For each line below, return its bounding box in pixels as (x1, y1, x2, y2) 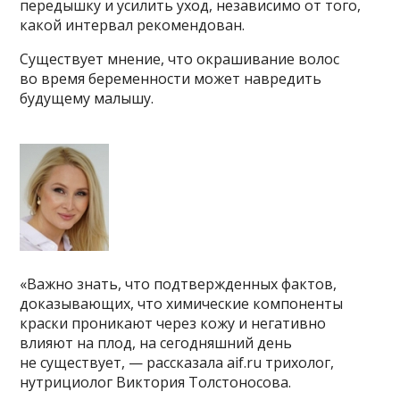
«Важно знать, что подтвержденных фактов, (20, 274, 337, 295)
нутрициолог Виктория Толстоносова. (20, 372, 292, 393)
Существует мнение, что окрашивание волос (20, 49, 340, 70)
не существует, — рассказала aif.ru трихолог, (20, 353, 335, 373)
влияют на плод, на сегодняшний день (20, 333, 293, 354)
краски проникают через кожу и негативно (20, 313, 327, 334)
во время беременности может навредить (20, 69, 322, 89)
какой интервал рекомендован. (20, 15, 246, 36)
